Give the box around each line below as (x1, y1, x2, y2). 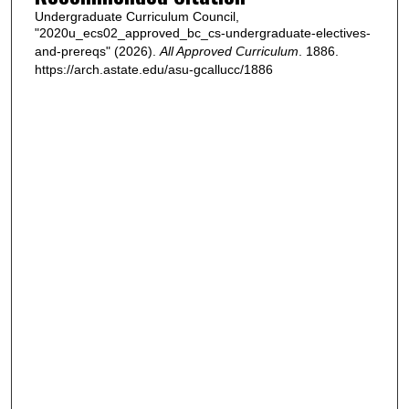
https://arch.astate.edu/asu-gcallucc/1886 (34, 61, 273, 77)
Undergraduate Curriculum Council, (34, 8, 239, 24)
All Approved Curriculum (159, 43, 299, 58)
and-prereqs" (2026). (34, 43, 160, 58)
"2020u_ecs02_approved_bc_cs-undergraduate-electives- (34, 25, 371, 40)
